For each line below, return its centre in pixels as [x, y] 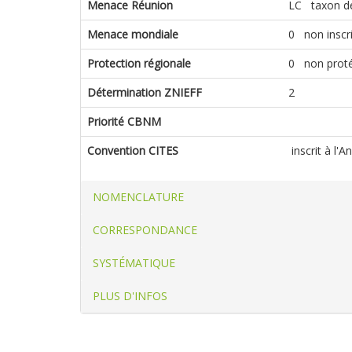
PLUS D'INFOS [130, 295]
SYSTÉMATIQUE [134, 262]
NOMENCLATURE [138, 196]
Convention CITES [133, 150]
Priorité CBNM [124, 121]
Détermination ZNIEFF [145, 92]
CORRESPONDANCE [145, 229]
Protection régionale [139, 63]
